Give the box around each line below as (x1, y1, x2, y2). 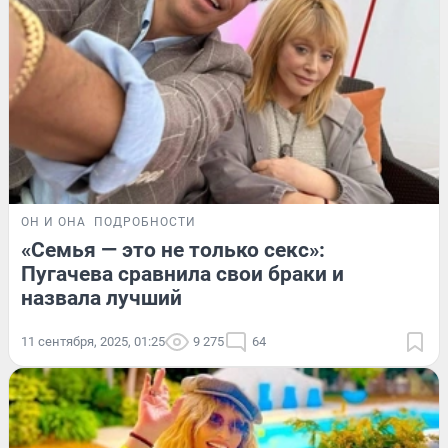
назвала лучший (21, 286, 182, 311)
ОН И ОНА (21, 215, 86, 230)
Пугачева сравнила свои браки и (21, 262, 344, 287)
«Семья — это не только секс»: (21, 238, 325, 263)
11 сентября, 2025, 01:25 (21, 334, 165, 350)
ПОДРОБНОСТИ (94, 215, 196, 230)
